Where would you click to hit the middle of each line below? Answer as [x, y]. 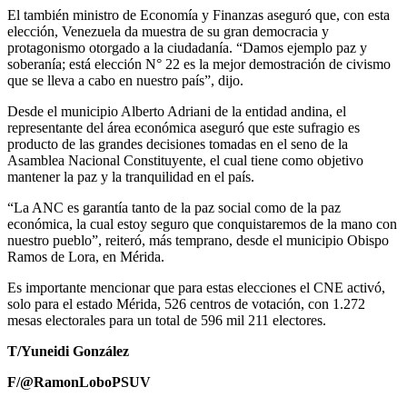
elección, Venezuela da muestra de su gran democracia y [168, 31]
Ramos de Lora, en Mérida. [86, 256]
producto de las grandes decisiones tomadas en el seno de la [178, 144]
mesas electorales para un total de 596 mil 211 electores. [167, 320]
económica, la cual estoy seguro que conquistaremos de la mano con [202, 223]
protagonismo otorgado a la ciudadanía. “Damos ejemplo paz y [187, 47]
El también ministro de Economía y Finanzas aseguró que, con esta [199, 15]
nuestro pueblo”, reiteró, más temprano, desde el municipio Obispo [198, 240]
